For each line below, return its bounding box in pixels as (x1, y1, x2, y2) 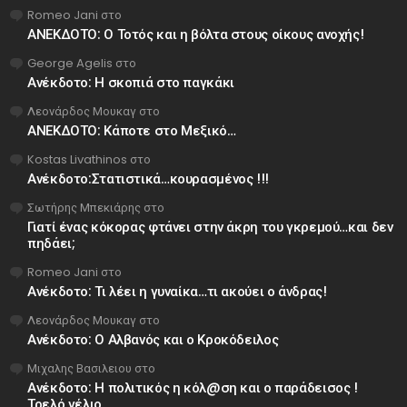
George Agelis (27, 54, 113, 72)
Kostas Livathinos (27, 150, 127, 168)
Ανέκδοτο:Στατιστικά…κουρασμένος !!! (27, 168, 269, 188)
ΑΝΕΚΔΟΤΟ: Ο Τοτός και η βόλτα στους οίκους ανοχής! (27, 24, 364, 44)
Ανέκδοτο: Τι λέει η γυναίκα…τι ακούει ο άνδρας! (27, 281, 327, 301)
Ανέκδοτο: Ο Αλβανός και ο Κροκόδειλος (27, 329, 279, 349)
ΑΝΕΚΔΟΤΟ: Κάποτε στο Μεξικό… (27, 120, 236, 140)
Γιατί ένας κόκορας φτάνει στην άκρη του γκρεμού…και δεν (27, 216, 393, 236)
